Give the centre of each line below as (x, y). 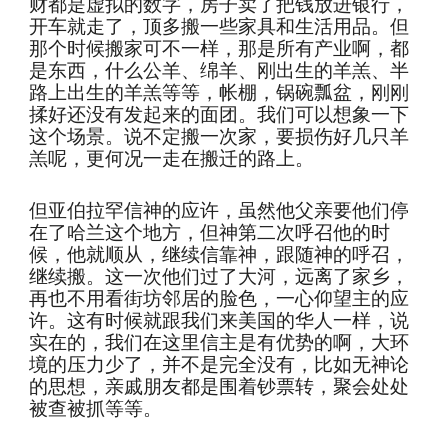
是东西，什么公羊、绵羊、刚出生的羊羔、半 (219, 70)
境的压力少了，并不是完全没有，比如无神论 (219, 364)
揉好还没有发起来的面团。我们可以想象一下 (219, 114)
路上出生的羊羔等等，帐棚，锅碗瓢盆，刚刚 (219, 92)
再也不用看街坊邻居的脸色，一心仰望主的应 (219, 298)
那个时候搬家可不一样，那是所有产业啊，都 (219, 48)
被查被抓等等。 (96, 408)
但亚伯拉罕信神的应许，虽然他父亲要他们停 (219, 210)
